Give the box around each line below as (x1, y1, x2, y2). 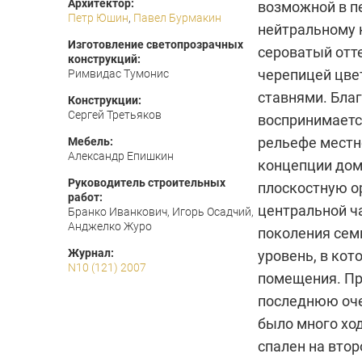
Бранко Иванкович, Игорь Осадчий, (68, 205, 254, 218)
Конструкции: (68, 94, 141, 107)
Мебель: (68, 135, 113, 148)
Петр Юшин (68, 11, 128, 24)
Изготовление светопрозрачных (68, 38, 243, 51)
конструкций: (68, 53, 141, 65)
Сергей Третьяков (68, 108, 162, 121)
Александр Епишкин (68, 149, 174, 162)
